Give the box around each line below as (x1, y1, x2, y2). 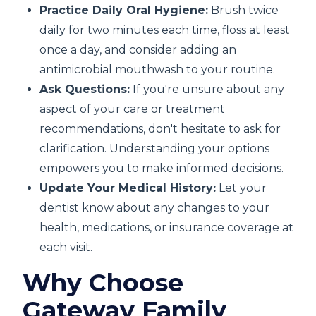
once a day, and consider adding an (39, 43, 236, 56)
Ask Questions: (39, 83, 130, 96)
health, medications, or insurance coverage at (39, 221, 293, 234)
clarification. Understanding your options (39, 142, 269, 155)
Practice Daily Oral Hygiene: (39, 4, 208, 17)
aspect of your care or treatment (39, 102, 225, 116)
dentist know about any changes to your (39, 201, 269, 214)
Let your (216, 181, 267, 195)
